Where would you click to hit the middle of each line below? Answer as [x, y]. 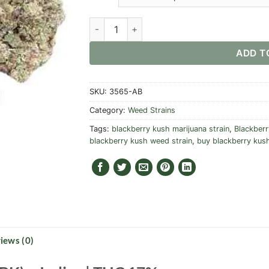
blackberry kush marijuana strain [171, 128]
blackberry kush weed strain [141, 141]
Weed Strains [152, 110]
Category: [109, 110]
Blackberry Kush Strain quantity [156, 23]
